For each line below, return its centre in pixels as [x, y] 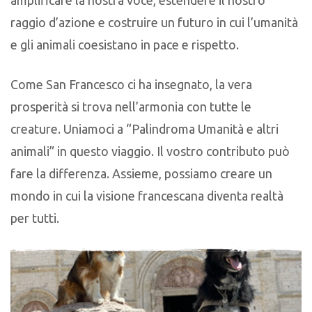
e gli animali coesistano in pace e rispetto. [125, 44]
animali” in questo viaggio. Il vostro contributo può [150, 151]
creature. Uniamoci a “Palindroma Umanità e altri [145, 129]
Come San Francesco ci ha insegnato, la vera [131, 85]
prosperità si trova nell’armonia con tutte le [131, 107]
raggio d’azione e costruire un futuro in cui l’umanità [154, 22]
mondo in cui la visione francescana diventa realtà [147, 196]
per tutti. [35, 218]
